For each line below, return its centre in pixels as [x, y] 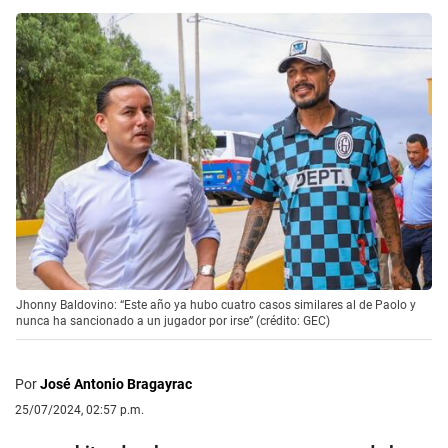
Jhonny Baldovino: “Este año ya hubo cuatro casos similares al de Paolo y [216, 304]
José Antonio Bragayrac [116, 383]
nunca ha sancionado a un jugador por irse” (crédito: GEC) [173, 320]
